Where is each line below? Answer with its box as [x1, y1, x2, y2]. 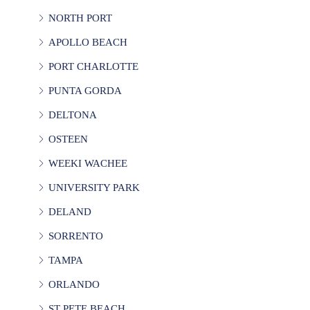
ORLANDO [48, 278, 100, 290]
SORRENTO [48, 230, 103, 241]
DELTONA [48, 109, 97, 120]
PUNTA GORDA [48, 84, 122, 96]
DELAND [48, 206, 91, 217]
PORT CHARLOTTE [48, 60, 138, 72]
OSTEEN [48, 133, 88, 145]
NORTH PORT [48, 12, 112, 24]
